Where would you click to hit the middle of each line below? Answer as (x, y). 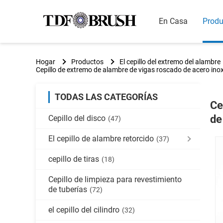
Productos (87, 62)
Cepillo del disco (77, 118)
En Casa (173, 21)
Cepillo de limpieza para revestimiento (115, 179)
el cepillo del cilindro (84, 210)
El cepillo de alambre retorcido (101, 139)
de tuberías (68, 189)
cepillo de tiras (74, 159)
